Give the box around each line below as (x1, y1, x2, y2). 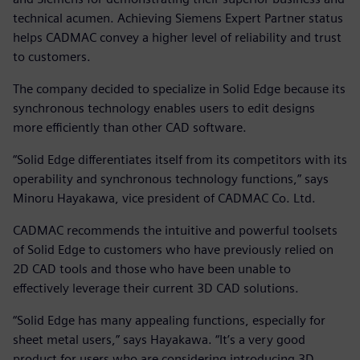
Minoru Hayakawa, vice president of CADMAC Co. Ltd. (13, 190, 316, 206)
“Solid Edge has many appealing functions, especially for (13, 312, 325, 328)
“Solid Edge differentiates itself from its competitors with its (13, 151, 347, 167)
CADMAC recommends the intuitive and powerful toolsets (13, 222, 337, 238)
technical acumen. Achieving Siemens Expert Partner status (13, 10, 343, 26)
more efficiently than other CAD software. (13, 119, 247, 135)
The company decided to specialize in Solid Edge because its (13, 80, 346, 96)
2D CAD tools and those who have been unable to (13, 260, 291, 276)
